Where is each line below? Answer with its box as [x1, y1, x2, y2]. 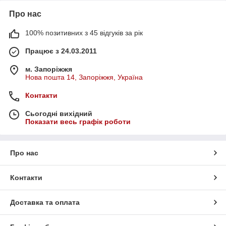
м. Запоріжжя [25, 65, 72, 73]
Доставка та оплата [10, 198, 80, 206]
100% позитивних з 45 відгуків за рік [25, 28, 143, 37]
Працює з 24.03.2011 [25, 46, 97, 55]
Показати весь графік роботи [25, 117, 131, 126]
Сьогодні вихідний [25, 109, 92, 118]
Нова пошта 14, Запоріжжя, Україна [25, 73, 143, 81]
